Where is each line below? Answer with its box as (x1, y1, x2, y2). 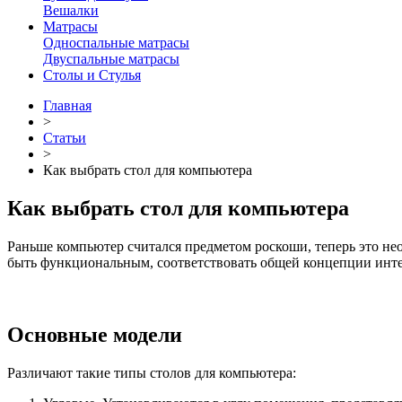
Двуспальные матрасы (43, 51, 179, 66)
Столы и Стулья (43, 67, 141, 83)
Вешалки (43, 3, 99, 18)
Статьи (43, 130, 86, 145)
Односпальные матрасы (43, 35, 189, 50)
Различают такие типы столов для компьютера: (7, 364, 296, 380)
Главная (43, 98, 92, 113)
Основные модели (7, 322, 182, 346)
